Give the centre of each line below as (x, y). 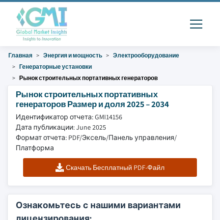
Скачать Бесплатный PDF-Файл (115, 167)
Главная (20, 55)
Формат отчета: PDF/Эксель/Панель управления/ (96, 137)
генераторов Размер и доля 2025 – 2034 (92, 104)
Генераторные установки (55, 67)
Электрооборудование (146, 55)
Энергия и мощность (73, 55)
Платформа (35, 148)
